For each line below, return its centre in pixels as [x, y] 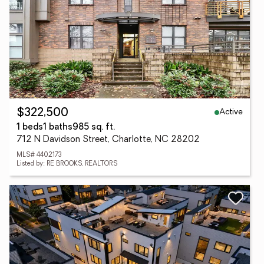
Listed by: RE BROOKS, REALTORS [67, 164]
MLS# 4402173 [39, 155]
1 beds [30, 128]
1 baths [58, 128]
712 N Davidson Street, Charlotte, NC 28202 [108, 140]
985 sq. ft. [94, 128]
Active [231, 112]
